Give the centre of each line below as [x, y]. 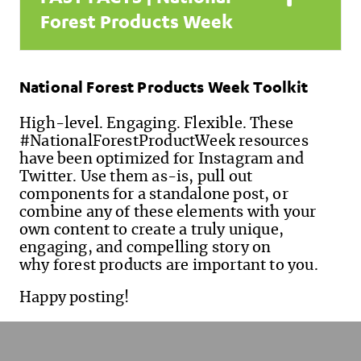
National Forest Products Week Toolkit [164, 86]
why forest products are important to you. [169, 266]
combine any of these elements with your [168, 212]
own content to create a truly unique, [152, 230]
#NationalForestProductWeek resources [164, 141]
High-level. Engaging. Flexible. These [157, 124]
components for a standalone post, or [154, 195]
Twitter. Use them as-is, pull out [136, 177]
